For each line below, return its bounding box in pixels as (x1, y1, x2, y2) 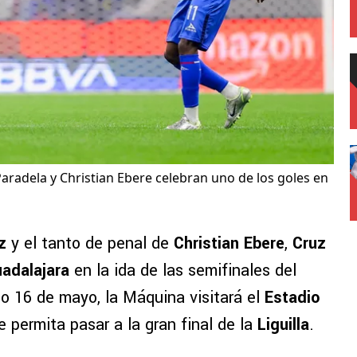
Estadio (265, 286, 320, 310)
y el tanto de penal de (6, 232, 174, 256)
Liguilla (257, 313, 309, 337)
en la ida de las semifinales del (69, 259, 296, 283)
